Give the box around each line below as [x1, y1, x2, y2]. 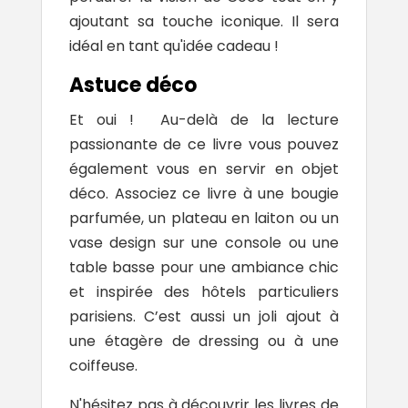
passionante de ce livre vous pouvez [68, 134, 340, 156]
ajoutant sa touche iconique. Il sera [68, 11, 340, 33]
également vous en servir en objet [68, 158, 340, 180]
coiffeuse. [68, 355, 138, 377]
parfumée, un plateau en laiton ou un [68, 208, 340, 229]
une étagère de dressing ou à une [68, 331, 340, 352]
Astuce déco [68, 71, 201, 100]
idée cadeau [182, 36, 270, 57]
